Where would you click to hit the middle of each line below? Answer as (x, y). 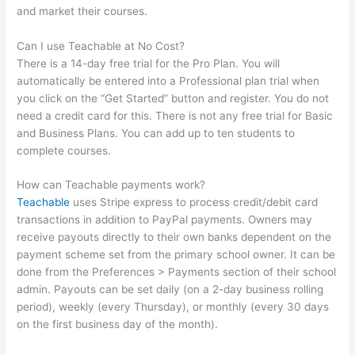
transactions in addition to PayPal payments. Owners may (165, 220)
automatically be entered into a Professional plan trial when (168, 80)
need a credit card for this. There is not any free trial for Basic (175, 115)
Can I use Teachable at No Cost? (101, 46)
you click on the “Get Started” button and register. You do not (173, 98)
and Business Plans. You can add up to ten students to (156, 133)
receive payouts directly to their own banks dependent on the (174, 237)
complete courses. (64, 150)
